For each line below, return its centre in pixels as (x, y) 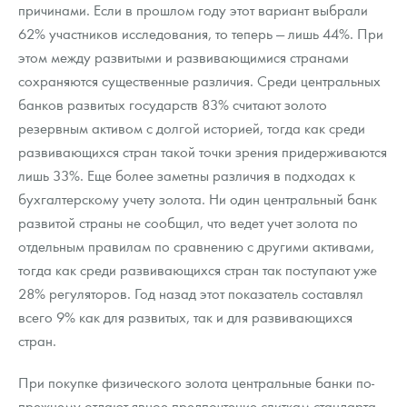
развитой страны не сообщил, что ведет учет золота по (188, 223)
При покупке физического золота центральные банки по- (196, 382)
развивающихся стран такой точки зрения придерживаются (203, 152)
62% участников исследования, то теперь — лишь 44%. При (201, 34)
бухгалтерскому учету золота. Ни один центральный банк (198, 199)
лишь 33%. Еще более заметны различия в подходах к (187, 175)
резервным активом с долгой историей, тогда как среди (192, 128)
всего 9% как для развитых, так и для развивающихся (185, 317)
